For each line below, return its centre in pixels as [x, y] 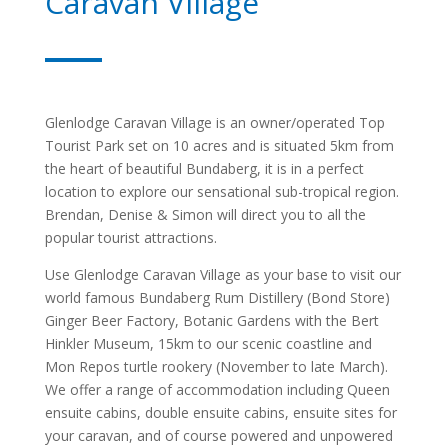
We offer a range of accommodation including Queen [217, 389]
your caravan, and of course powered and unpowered [218, 435]
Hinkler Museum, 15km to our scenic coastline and [208, 343]
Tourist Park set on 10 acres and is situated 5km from [219, 145]
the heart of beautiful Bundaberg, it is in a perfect [204, 168]
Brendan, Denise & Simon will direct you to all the [205, 214]
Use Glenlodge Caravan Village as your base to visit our [222, 274]
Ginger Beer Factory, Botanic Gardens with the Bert [211, 320]
